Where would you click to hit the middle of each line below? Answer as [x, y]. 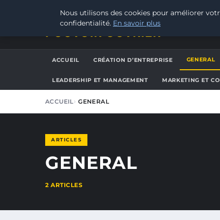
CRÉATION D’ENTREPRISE [133, 60]
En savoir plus [137, 23]
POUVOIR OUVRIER [103, 33]
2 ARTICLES [64, 185]
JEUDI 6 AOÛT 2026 [77, 9]
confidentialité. [86, 23]
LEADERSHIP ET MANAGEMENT [100, 80]
